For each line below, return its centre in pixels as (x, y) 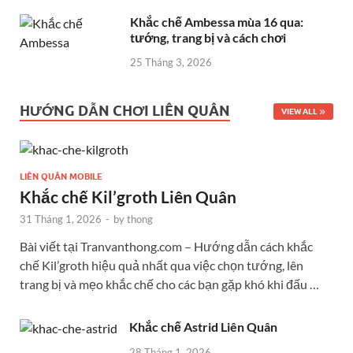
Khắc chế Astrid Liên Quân (203, 327)
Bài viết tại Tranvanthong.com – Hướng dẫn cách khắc (166, 247)
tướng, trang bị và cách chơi (208, 37)
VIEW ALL (299, 111)
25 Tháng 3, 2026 (171, 63)
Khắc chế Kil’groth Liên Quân (128, 197)
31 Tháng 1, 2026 (61, 219)
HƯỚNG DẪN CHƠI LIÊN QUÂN (125, 111)
